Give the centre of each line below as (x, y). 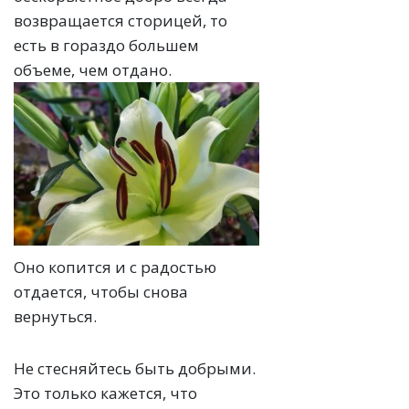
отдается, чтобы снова (101, 292)
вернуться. (55, 317)
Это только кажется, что (105, 393)
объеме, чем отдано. (93, 69)
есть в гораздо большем (106, 45)
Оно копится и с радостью (115, 267)
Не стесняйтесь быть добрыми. (135, 369)
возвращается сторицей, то (121, 20)
